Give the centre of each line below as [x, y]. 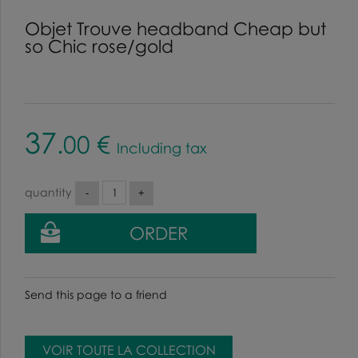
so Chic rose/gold [99, 46]
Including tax [162, 148]
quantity [50, 192]
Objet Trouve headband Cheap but [175, 28]
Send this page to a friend [96, 294]
